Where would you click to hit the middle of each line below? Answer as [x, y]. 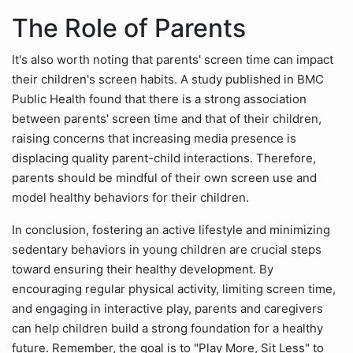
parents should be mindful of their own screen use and [164, 178]
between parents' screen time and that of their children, [167, 119]
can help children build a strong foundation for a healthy [167, 328]
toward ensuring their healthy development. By [143, 269]
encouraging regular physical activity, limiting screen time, [174, 289]
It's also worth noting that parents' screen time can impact [173, 59]
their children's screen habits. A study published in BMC [168, 79]
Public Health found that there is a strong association [159, 99]
